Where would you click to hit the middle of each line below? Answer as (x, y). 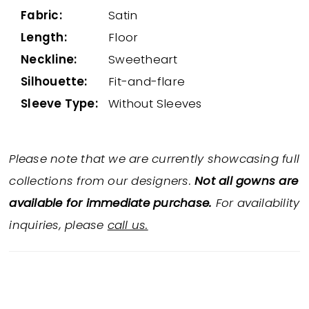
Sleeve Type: (59, 105)
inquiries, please (58, 226)
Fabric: (41, 17)
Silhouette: (54, 83)
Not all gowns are (247, 182)
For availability (256, 204)
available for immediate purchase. (111, 204)
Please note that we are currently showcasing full (154, 160)
